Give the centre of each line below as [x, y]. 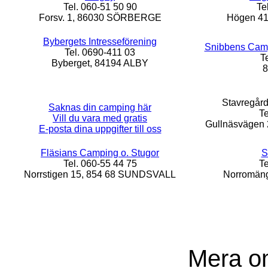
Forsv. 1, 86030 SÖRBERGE [100, 18]
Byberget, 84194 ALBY [100, 63]
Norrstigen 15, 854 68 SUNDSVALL [100, 174]
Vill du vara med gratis [100, 118]
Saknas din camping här [100, 107]
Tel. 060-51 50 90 [100, 7]
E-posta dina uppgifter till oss [100, 129]
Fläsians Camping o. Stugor [100, 153]
